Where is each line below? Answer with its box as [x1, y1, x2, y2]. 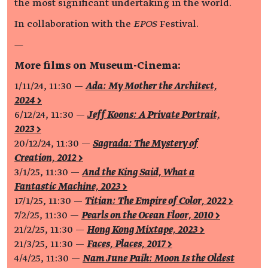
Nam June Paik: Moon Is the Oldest [83, 253, 234, 264]
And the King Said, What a [82, 167, 194, 178]
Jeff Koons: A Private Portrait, [87, 109, 220, 121]
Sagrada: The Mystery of [93, 138, 198, 150]
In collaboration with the [14, 19, 133, 30]
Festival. [157, 19, 199, 30]
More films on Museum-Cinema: [14, 60, 181, 71]
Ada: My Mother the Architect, [86, 81, 217, 92]
